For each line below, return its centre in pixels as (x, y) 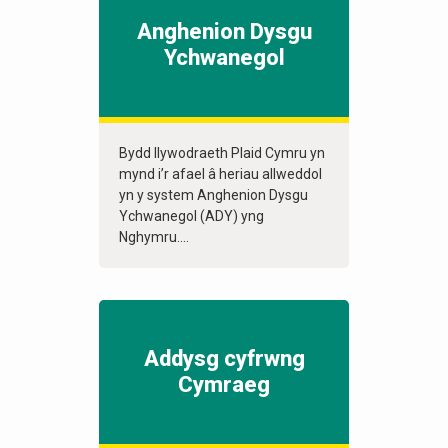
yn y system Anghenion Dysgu (213, 195)
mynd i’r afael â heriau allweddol (220, 174)
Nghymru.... (154, 237)
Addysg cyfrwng (224, 359)
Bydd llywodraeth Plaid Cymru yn (222, 153)
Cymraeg (224, 385)
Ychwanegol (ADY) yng (191, 216)
